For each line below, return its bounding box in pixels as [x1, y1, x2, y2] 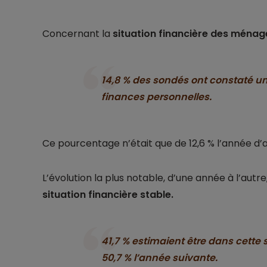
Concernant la [42, 27, 113, 41]
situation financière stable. [42, 188, 173, 202]
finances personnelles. [101, 90, 212, 104]
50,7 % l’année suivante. [101, 251, 218, 265]
